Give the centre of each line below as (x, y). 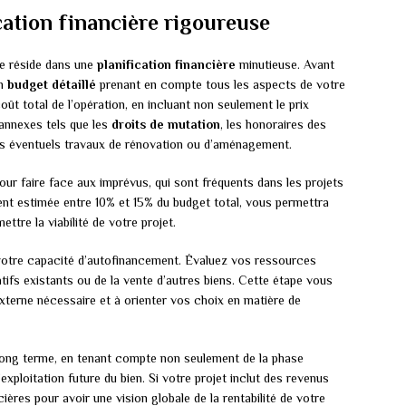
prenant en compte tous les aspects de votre (221, 85)
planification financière (166, 65)
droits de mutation (166, 125)
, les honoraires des (273, 125)
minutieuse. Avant (285, 65)
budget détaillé (52, 85)
